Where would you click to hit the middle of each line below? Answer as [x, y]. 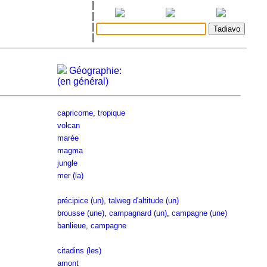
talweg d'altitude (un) [143, 201]
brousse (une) [80, 213]
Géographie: [94, 71]
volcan [68, 125]
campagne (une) [199, 213]
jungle [67, 163]
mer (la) [70, 176]
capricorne [75, 113]
